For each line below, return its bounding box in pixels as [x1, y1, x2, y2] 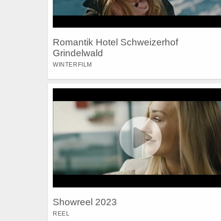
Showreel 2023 [53, 197, 117, 208]
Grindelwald [53, 48, 103, 59]
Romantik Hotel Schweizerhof [53, 37, 178, 48]
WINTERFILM [53, 61, 92, 69]
